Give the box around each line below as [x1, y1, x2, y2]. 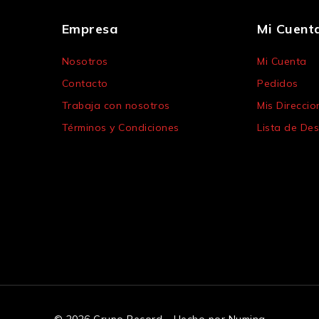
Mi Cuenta [257, 55, 307, 68]
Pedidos [257, 77, 298, 90]
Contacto [61, 77, 108, 90]
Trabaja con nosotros [61, 99, 170, 113]
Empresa [61, 21, 118, 38]
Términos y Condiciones [61, 121, 179, 135]
